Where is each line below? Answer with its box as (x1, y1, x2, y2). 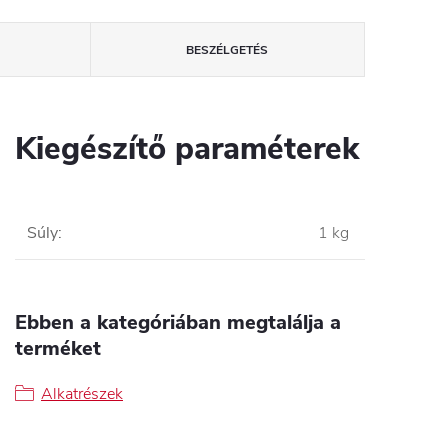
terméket (15, 335, 101, 362)
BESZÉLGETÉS (186, 42, 269, 58)
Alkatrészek (41, 383, 123, 405)
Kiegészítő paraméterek (15, 128, 359, 170)
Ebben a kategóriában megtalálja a (15, 309, 341, 336)
